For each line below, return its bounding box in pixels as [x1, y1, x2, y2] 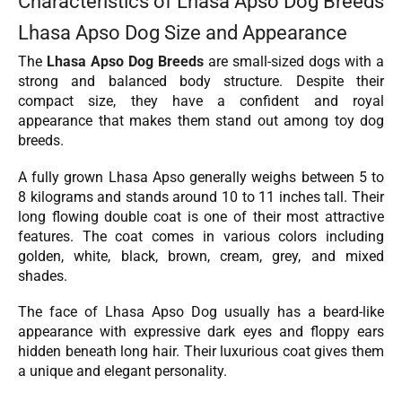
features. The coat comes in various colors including [18, 227, 384, 245]
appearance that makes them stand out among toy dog [18, 112, 384, 130]
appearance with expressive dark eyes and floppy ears [18, 323, 384, 341]
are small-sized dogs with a [204, 53, 384, 71]
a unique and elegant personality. [18, 363, 227, 380]
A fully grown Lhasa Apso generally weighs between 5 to [18, 168, 384, 186]
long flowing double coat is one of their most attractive [18, 207, 384, 225]
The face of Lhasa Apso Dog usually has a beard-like [18, 303, 384, 321]
